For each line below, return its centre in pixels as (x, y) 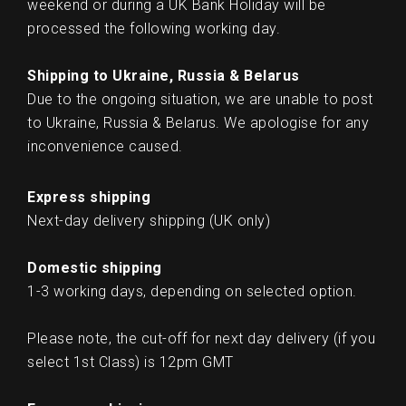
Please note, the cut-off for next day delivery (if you (201, 338)
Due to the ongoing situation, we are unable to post (200, 99)
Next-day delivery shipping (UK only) (149, 220)
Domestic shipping (95, 267)
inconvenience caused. (107, 146)
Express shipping (89, 197)
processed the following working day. (154, 28)
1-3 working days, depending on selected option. (192, 291)
